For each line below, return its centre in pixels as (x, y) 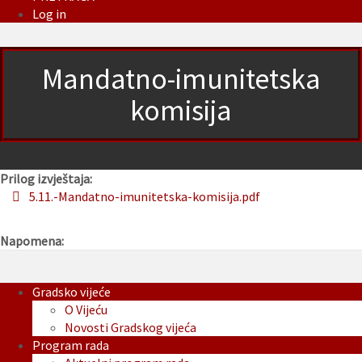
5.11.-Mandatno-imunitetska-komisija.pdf (145, 197)
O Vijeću (86, 310)
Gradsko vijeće (72, 292)
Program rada (71, 345)
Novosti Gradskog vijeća (130, 328)
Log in (49, 14)
